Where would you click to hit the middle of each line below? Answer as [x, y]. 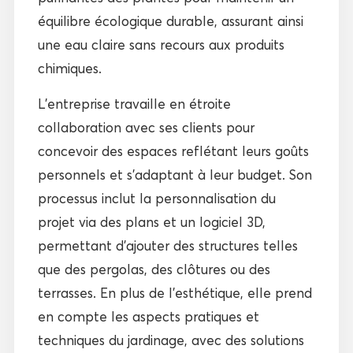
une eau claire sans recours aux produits [161, 44]
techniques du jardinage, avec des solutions [171, 340]
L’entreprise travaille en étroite [134, 103]
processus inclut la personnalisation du [156, 198]
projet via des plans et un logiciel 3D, [151, 221]
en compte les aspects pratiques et [148, 316]
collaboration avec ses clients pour [146, 127]
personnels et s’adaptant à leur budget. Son [175, 174]
